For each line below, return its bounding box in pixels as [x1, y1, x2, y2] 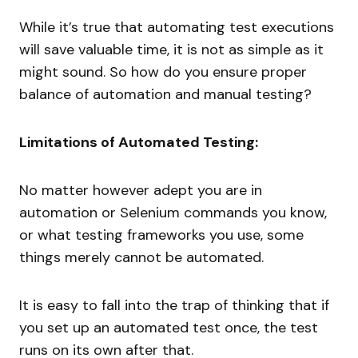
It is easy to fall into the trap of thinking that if [19, 296, 329, 316]
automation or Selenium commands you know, [19, 203, 327, 223]
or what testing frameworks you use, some [19, 225, 304, 245]
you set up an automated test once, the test [19, 318, 318, 338]
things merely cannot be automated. [19, 248, 264, 268]
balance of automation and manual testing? [19, 85, 312, 105]
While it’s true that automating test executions [19, 18, 334, 38]
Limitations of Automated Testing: [19, 133, 258, 153]
